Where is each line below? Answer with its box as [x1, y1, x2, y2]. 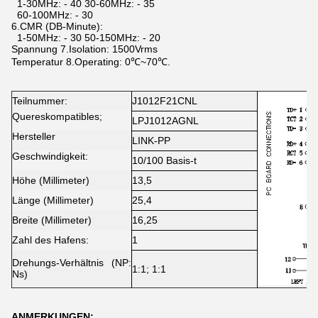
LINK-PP [132, 135, 170, 146]
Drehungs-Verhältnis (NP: [12, 257, 131, 268]
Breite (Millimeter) [12, 214, 92, 226]
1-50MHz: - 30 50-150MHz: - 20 [11, 32, 160, 43]
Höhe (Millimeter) [12, 175, 89, 186]
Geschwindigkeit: [12, 150, 88, 162]
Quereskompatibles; [12, 111, 102, 122]
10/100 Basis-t [132, 155, 197, 166]
